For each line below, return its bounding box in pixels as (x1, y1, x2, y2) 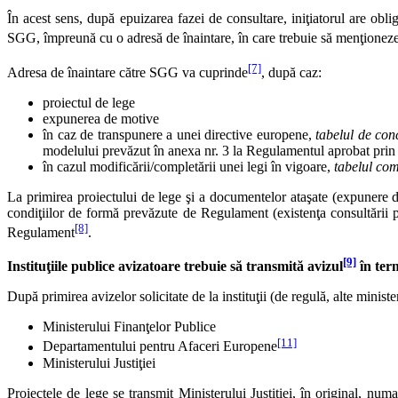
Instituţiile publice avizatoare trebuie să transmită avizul (7, 259, 343, 275)
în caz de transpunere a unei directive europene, (43, 126, 315, 142)
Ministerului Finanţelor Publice (43, 319, 216, 335)
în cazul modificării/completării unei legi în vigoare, (43, 158, 334, 174)
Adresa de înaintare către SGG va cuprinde (7, 64, 248, 80)
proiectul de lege (43, 94, 135, 110)
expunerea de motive (43, 110, 159, 126)
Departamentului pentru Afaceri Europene (43, 338, 277, 354)
